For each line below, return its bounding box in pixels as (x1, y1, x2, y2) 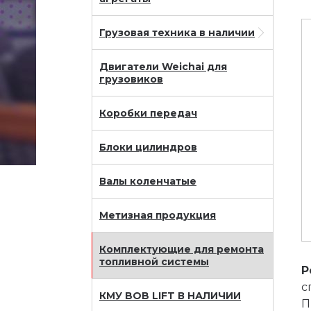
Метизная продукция (99, 209, 216, 221)
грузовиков (99, 73, 163, 85)
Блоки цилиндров (99, 141, 197, 153)
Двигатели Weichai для (99, 60, 227, 73)
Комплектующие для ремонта (99, 243, 264, 255)
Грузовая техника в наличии (99, 26, 255, 39)
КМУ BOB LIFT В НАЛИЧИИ (99, 289, 241, 302)
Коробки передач (99, 107, 197, 119)
